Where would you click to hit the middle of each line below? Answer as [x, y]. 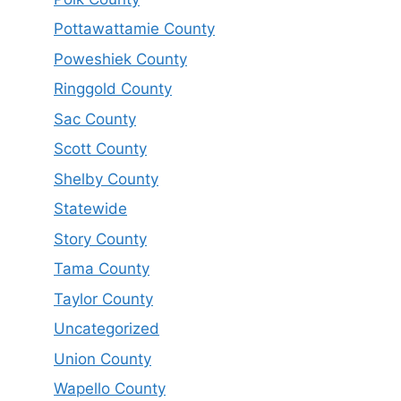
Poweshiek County [120, 59]
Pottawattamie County [134, 29]
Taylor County [103, 299]
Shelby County [106, 179]
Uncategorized [107, 329]
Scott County [100, 149]
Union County [102, 358]
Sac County [95, 119]
